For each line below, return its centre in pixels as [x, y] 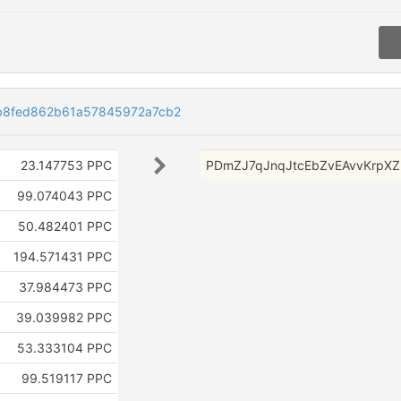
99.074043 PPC [64, 195]
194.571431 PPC [62, 256]
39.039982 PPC [64, 317]
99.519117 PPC [66, 378]
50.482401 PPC [64, 226]
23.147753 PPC [66, 165]
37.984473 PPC [65, 286]
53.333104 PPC [64, 347]
